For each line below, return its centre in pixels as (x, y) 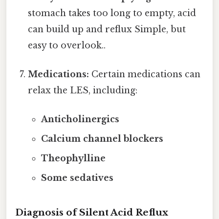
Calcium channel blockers (102, 139)
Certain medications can (145, 74)
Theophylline (73, 159)
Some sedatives (77, 178)
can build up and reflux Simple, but (107, 29)
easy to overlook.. (67, 45)
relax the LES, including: (83, 90)
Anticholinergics (80, 120)
